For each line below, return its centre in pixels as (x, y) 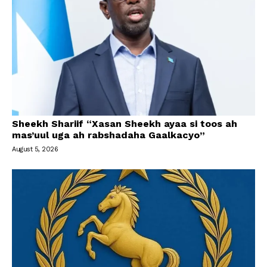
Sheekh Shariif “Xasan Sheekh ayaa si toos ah (125, 124)
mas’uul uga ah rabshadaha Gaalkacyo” (108, 135)
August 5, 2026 (35, 150)
